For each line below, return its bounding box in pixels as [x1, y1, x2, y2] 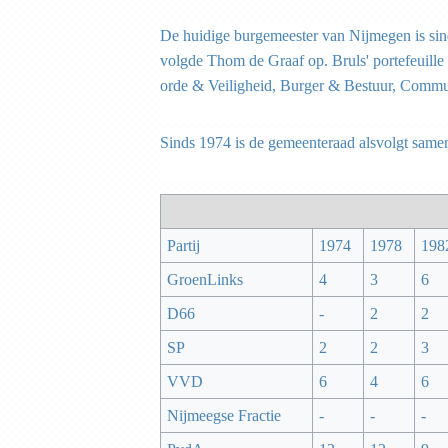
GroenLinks [166, 271, 243, 289]
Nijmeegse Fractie [166, 407, 281, 425]
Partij [166, 237, 200, 255]
